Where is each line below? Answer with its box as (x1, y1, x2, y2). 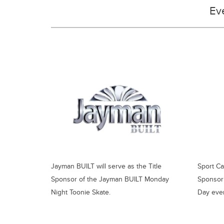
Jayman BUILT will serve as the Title (51, 160, 161, 171)
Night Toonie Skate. (51, 186, 110, 197)
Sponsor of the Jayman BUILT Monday (51, 173, 169, 184)
